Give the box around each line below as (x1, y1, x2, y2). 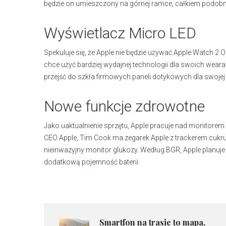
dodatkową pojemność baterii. (44, 158, 140, 166)
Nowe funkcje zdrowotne (44, 97, 205, 115)
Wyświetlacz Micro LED (44, 24, 196, 42)
